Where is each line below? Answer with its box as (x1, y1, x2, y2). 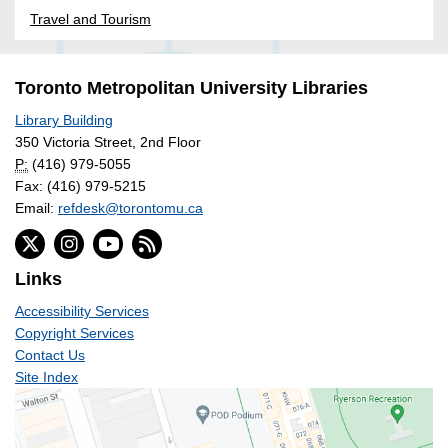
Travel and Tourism (30, 11, 151, 28)
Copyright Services (15, 325, 134, 342)
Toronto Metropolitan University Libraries (15, 78, 368, 99)
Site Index (15, 369, 78, 386)
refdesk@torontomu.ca (58, 200, 203, 217)
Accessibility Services (15, 303, 149, 320)
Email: (15, 200, 58, 217)
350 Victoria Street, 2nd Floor (15, 134, 201, 151)
